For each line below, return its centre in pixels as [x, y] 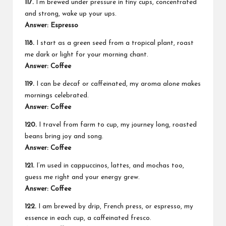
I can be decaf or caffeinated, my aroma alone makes [118, 84]
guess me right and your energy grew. [82, 177]
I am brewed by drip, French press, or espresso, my [115, 206]
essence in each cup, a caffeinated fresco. [88, 218]
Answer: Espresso [51, 25]
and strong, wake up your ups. [71, 14]
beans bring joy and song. [64, 136]
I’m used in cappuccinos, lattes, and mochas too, [109, 165]
